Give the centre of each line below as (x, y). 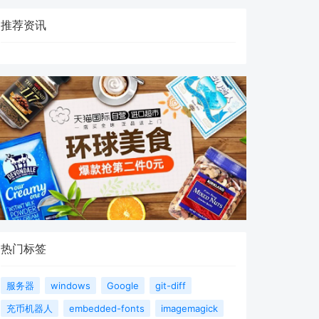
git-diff (171, 286)
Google (123, 286)
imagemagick (189, 309)
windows (70, 286)
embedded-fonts (107, 309)
